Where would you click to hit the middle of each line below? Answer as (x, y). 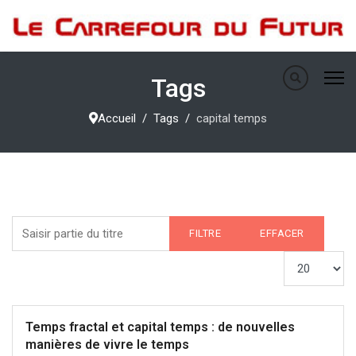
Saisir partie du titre (62, 225)
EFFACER (282, 233)
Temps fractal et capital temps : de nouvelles (160, 327)
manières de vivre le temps (107, 344)
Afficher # (309, 260)
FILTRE (205, 233)
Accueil (117, 118)
